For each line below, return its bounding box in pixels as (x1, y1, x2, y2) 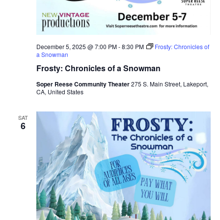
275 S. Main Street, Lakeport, (131, 79, 208, 88)
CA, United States (36, 87, 83, 96)
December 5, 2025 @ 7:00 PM (36, 42, 117, 51)
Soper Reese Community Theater (36, 79, 131, 88)
